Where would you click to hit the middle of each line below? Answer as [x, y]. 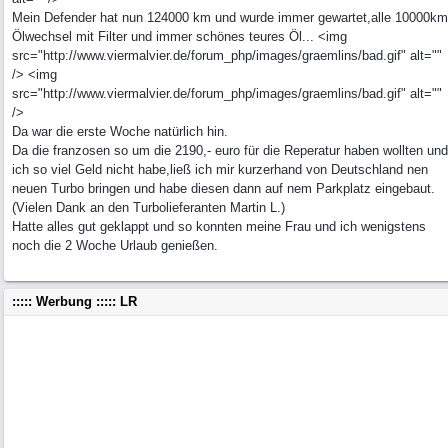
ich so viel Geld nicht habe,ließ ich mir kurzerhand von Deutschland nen [220, 169]
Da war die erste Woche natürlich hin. [120, 131]
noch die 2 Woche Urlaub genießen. [115, 245]
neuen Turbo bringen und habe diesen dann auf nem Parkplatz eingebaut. [223, 188]
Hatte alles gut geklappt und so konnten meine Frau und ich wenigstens [219, 226]
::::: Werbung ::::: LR [74, 301]
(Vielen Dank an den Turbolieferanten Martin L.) [148, 207]
